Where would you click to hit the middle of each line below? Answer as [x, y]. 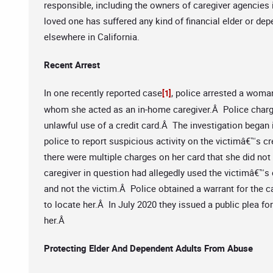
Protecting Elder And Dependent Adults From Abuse [148, 248]
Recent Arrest [72, 65]
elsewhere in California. [92, 37]
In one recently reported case [103, 93]
